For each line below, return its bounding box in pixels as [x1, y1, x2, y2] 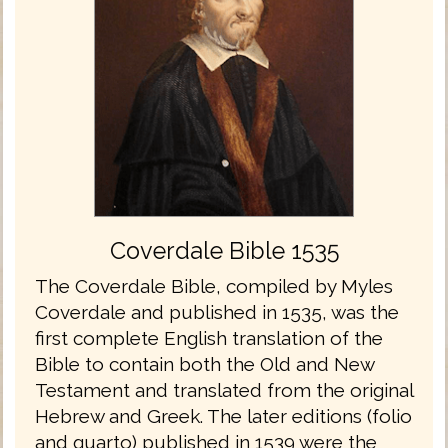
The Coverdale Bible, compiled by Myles [35, 274, 393, 297]
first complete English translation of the [35, 326, 383, 349]
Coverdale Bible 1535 [109, 236, 339, 264]
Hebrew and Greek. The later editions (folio [35, 404, 412, 427]
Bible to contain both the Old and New [35, 352, 374, 375]
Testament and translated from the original [35, 378, 413, 401]
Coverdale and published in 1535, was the [35, 300, 399, 323]
